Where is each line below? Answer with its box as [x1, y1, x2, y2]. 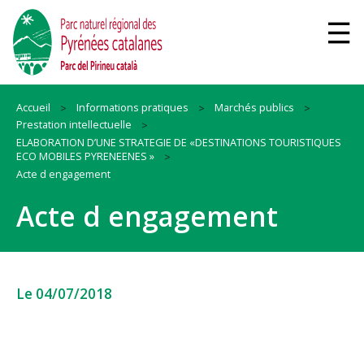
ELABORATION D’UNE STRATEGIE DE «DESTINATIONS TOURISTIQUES [16, 135, 341, 150]
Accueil [16, 99, 50, 115]
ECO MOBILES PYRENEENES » [16, 149, 154, 164]
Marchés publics [214, 99, 294, 115]
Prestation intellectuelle [16, 117, 132, 132]
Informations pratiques [76, 99, 188, 115]
